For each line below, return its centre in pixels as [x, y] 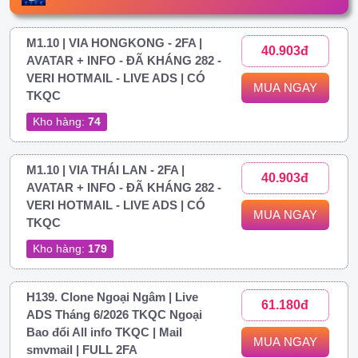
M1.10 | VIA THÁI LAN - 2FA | [105, 169]
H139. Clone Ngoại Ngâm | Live [112, 296]
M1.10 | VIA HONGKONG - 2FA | [114, 42]
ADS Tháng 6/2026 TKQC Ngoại [114, 314]
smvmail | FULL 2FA [82, 349]
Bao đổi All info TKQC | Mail [104, 332]
